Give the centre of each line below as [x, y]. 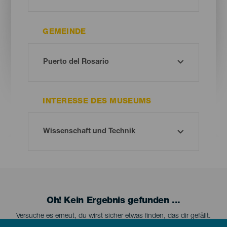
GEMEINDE [64, 32]
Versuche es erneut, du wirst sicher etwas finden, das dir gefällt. [113, 216]
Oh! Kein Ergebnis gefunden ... [113, 201]
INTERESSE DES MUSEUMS [97, 102]
